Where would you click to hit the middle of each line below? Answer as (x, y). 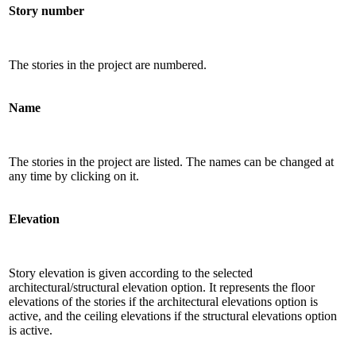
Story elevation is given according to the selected (131, 273)
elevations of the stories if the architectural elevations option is (163, 301)
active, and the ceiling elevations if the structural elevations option (173, 315)
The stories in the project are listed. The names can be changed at (171, 161)
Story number (46, 10)
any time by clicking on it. (74, 176)
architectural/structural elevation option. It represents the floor (162, 287)
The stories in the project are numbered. (108, 64)
